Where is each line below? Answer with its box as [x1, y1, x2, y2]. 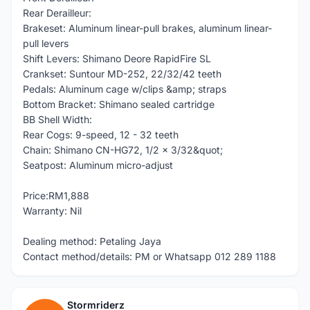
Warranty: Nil [23, 205, 82, 217]
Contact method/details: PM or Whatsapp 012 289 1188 [23, 250, 276, 262]
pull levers [23, 37, 69, 49]
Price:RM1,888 [23, 190, 89, 201]
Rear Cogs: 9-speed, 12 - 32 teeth [23, 129, 179, 140]
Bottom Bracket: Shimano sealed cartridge [23, 98, 215, 110]
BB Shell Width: [23, 113, 92, 125]
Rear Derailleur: [23, 7, 91, 19]
